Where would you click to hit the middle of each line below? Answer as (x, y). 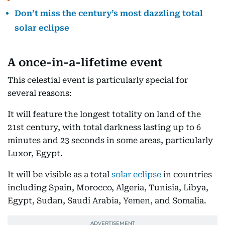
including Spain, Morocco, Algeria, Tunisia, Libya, (108, 188)
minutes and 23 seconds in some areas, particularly (110, 141)
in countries (188, 175)
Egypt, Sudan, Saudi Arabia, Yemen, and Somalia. (107, 201)
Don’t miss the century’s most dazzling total (109, 14)
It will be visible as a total (60, 175)
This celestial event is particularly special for (98, 80)
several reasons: (40, 93)
